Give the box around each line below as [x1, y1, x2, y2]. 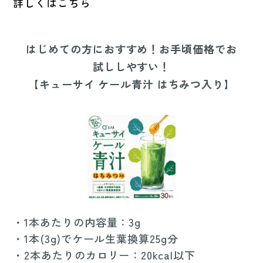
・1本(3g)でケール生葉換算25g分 [13, 230, 178, 246]
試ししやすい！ [92, 58, 171, 74]
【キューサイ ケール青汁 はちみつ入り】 [28, 76, 235, 92]
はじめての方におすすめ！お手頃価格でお [26, 41, 237, 56]
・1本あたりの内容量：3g [13, 214, 141, 230]
